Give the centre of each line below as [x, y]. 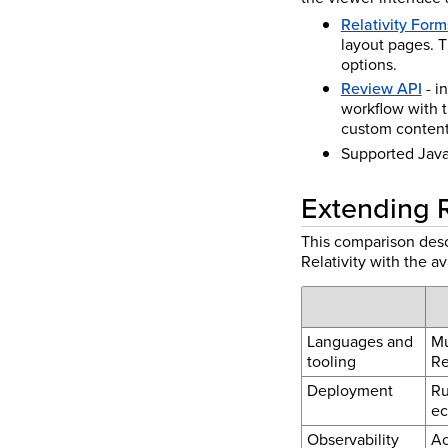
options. [368, 64]
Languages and [359, 341]
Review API [381, 89]
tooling [331, 361]
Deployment [349, 390]
